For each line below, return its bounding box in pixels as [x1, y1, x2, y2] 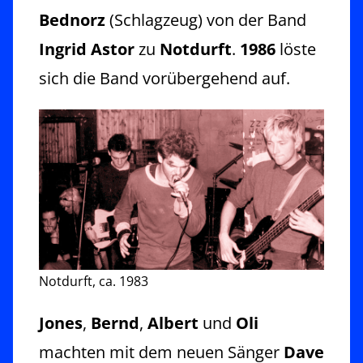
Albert [147, 311, 199, 334]
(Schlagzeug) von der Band [105, 8, 306, 31]
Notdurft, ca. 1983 [39, 271, 148, 290]
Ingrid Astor [39, 37, 135, 60]
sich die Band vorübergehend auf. [39, 66, 290, 89]
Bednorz [39, 8, 105, 31]
